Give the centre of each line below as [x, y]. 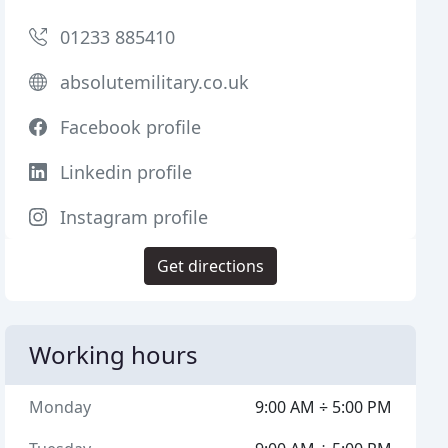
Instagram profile [134, 217]
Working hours [114, 354]
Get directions [211, 266]
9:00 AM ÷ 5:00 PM [323, 407]
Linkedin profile [126, 172]
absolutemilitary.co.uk [155, 82]
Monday [60, 407]
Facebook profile [131, 127]
